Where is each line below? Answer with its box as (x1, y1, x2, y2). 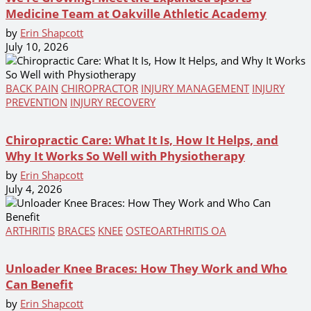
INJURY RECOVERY (70, 94, 155, 109)
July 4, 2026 (6, 181, 62, 196)
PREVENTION (6, 94, 67, 109)
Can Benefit (6, 276, 73, 292)
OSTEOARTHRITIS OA (126, 223, 226, 237)
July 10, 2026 (6, 39, 69, 53)
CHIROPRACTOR (61, 81, 138, 95)
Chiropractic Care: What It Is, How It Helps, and (6, 131, 278, 148)
